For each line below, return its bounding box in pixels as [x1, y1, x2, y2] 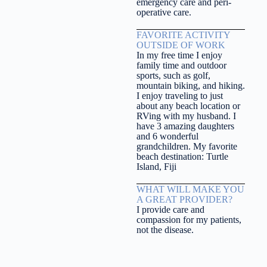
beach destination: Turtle [136, 151, 228, 162]
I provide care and [136, 204, 204, 215]
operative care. [136, 7, 191, 17]
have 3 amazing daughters [136, 120, 234, 131]
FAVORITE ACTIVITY [136, 29, 230, 40]
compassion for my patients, [136, 214, 241, 225]
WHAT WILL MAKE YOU [136, 184, 244, 194]
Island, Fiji [136, 161, 176, 172]
